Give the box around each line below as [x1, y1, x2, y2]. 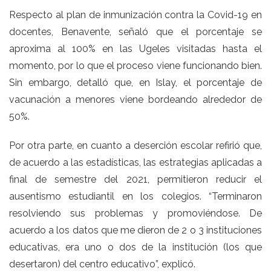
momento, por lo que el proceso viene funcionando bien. [9, 59, 262, 71]
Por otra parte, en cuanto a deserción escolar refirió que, [9, 139, 262, 151]
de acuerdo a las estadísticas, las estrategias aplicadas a [9, 156, 262, 168]
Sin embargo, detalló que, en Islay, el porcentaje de [9, 76, 262, 88]
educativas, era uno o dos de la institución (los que [9, 241, 262, 253]
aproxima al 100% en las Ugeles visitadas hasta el [9, 42, 262, 54]
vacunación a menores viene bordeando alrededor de [9, 93, 262, 105]
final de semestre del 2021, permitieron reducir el [9, 173, 262, 185]
